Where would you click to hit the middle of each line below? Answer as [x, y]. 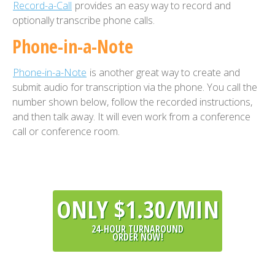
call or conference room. [66, 132]
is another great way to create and [164, 73]
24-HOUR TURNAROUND [137, 229]
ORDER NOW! [137, 237]
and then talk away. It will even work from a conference [131, 117]
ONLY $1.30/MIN [137, 209]
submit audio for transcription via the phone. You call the [135, 87]
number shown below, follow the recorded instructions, [132, 102]
